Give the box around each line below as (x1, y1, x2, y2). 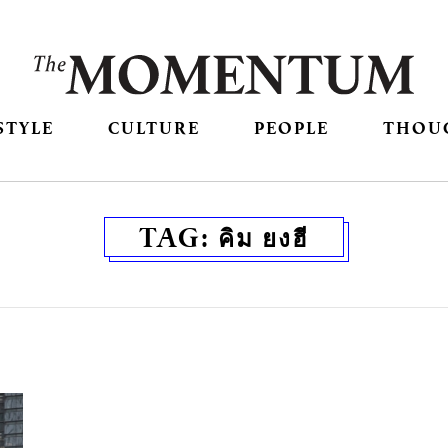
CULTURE (107, 116, 200, 140)
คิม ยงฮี (218, 219, 309, 256)
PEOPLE (254, 116, 330, 140)
